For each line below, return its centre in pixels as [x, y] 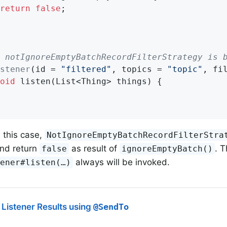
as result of [94, 148]
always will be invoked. [122, 162]
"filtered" [86, 69]
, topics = [139, 69]
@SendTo [111, 207]
